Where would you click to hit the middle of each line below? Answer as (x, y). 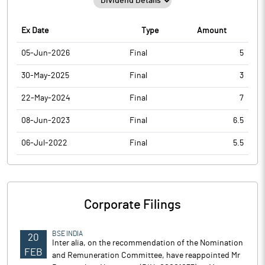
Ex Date (35, 31)
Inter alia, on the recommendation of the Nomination (148, 243)
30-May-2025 (45, 76)
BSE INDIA (67, 234)
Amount (212, 31)
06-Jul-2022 (44, 143)
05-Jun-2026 (46, 53)
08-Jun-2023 (46, 121)
